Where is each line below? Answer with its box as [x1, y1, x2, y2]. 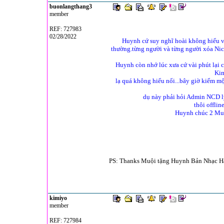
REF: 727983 [48, 25, 81, 32]
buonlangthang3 [49, 3, 92, 10]
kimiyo [49, 194, 67, 201]
